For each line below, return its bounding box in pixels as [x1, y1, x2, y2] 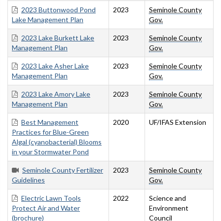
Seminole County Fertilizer [22, 166, 103, 175]
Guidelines [12, 176, 45, 184]
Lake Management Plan [12, 15, 83, 24]
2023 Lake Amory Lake [21, 90, 90, 99]
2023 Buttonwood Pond [21, 5, 96, 14]
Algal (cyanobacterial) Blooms [12, 138, 102, 147]
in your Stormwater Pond [12, 147, 89, 156]
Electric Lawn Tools [21, 194, 81, 203]
